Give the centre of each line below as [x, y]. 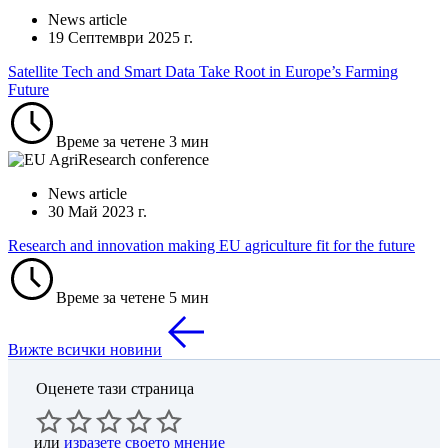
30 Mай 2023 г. [97, 211]
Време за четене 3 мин [132, 141]
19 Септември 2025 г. [120, 37]
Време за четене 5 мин [132, 297]
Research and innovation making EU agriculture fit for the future [211, 245]
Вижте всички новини [85, 349]
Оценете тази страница [115, 388]
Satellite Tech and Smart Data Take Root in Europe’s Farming [203, 71]
